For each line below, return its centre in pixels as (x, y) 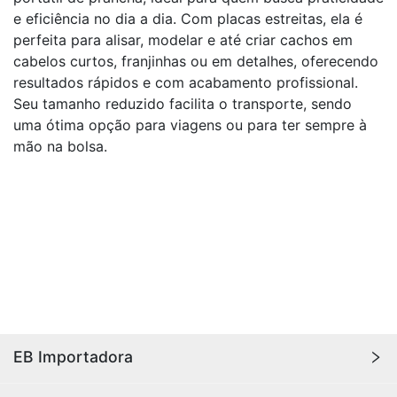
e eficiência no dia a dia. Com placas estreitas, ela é (188, 19)
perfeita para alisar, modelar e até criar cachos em (183, 40)
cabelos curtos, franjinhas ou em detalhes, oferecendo (196, 61)
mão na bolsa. (60, 146)
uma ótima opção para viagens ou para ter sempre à (190, 125)
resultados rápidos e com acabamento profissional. (186, 82)
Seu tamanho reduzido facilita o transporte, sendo (183, 104)
